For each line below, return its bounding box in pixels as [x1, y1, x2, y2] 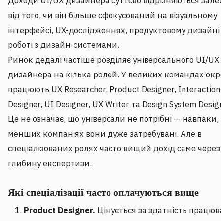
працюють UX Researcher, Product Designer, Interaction [8, 84, 220, 95]
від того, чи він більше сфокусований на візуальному [8, 10, 217, 21]
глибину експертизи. [8, 158, 92, 169]
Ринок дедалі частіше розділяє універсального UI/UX [8, 54, 219, 66]
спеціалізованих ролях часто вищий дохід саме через [8, 143, 220, 154]
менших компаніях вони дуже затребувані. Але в [8, 128, 202, 140]
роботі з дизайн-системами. [8, 39, 119, 51]
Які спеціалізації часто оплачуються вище [8, 186, 199, 199]
